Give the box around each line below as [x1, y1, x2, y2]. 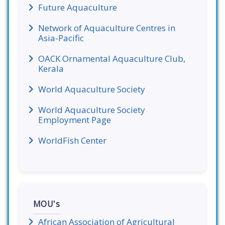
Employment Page [38, 114, 111, 126]
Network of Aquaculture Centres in [38, 22, 175, 34]
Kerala [38, 63, 64, 74]
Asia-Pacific [38, 32, 84, 44]
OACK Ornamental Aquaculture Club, [38, 53, 185, 64]
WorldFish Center [38, 135, 106, 146]
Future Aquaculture [38, 2, 117, 13]
